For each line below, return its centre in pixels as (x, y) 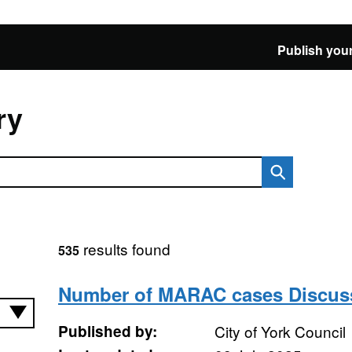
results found (125, 249)
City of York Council (280, 331)
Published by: (107, 331)
